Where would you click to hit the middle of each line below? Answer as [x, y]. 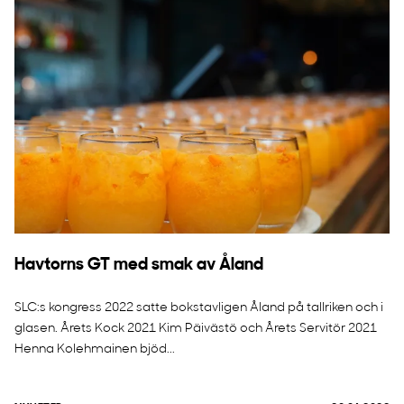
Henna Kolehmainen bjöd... [95, 349]
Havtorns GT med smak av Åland [139, 266]
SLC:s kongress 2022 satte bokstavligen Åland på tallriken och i [199, 308]
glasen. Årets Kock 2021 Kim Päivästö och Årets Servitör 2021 [196, 329]
